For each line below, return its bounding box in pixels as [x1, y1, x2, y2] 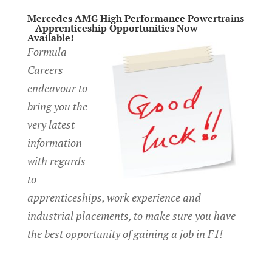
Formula [27, 44, 67, 59]
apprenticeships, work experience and [27, 190, 201, 205]
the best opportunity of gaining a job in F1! [27, 226, 223, 241]
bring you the [27, 99, 87, 114]
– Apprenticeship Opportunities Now [27, 21, 198, 35]
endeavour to [27, 81, 87, 95]
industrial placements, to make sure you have [27, 208, 236, 223]
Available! [27, 31, 74, 44]
